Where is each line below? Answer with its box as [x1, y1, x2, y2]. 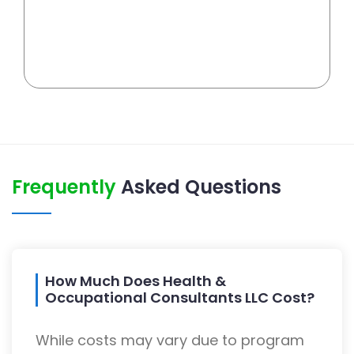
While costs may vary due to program [36, 330, 304, 351]
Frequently [12, 174, 121, 201]
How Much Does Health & [45, 271, 226, 292]
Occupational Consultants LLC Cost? [45, 288, 314, 308]
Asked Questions [121, 174, 281, 201]
